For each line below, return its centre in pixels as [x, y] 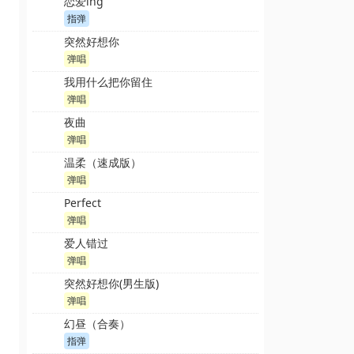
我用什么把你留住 [108, 82]
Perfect [83, 203]
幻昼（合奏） [97, 324]
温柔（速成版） [103, 162]
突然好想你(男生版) [111, 283]
